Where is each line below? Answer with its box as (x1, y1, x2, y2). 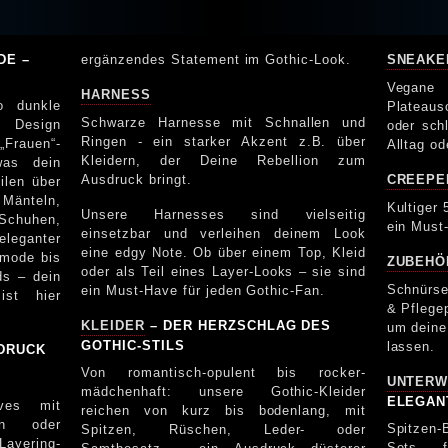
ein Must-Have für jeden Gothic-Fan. (81, 282, 325, 298)
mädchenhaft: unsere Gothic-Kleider (81, 383, 367, 399)
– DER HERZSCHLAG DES (145, 317, 332, 333)
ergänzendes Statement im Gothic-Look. (81, 51, 351, 67)
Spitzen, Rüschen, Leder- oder (81, 421, 170, 437)
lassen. (386, 338, 436, 354)
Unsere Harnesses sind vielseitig (81, 206, 367, 222)
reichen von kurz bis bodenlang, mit (81, 402, 366, 418)
